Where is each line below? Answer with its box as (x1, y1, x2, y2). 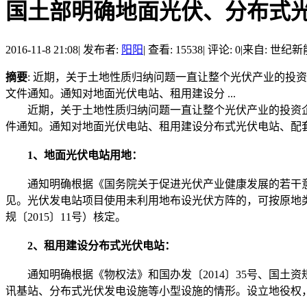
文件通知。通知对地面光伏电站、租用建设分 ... (5, 87, 236, 99)
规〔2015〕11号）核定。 (5, 210, 126, 223)
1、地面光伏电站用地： (5, 149, 143, 161)
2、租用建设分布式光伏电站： (5, 239, 175, 251)
